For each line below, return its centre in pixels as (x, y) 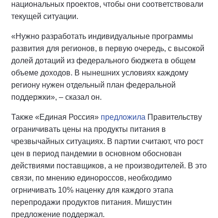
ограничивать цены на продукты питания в (89, 129)
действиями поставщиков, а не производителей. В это (109, 165)
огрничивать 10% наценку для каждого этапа (92, 190)
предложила (123, 117)
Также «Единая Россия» (56, 117)
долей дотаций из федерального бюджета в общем (103, 60)
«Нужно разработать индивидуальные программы (102, 36)
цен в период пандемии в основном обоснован (96, 153)
